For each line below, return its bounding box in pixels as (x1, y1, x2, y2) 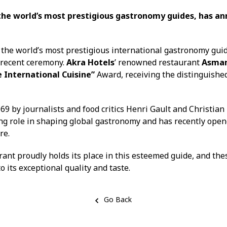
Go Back (104, 195, 132, 205)
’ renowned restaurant (115, 57, 202, 68)
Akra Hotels (66, 57, 115, 68)
